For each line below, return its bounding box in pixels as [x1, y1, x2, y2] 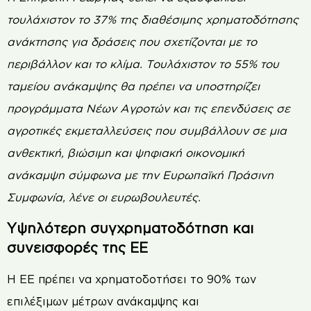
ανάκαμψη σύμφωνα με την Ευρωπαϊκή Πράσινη [7, 168, 274, 181]
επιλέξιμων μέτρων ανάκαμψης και [7, 295, 199, 308]
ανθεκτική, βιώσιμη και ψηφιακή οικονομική [7, 146, 244, 159]
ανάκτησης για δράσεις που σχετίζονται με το [7, 35, 257, 48]
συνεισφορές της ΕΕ [7, 239, 148, 255]
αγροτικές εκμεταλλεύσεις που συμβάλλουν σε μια [7, 124, 287, 137]
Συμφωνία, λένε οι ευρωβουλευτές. [7, 190, 201, 203]
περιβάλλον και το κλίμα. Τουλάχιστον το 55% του [7, 57, 279, 70]
